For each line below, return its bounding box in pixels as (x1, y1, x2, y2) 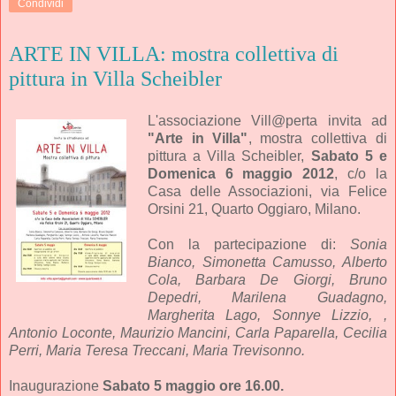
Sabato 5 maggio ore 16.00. (103, 378, 284, 393)
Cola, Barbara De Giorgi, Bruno (147, 272, 387, 287)
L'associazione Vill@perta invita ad (147, 113, 387, 128)
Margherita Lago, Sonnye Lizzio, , (147, 308, 387, 323)
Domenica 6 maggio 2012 (147, 166, 335, 181)
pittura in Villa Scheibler (9, 67, 222, 91)
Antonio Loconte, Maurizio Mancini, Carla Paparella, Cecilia (9, 325, 387, 340)
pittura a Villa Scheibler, (147, 148, 311, 164)
